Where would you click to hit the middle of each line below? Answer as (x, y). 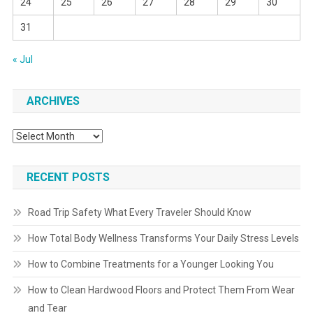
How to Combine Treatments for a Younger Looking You (151, 264)
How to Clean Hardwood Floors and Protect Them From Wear (161, 290)
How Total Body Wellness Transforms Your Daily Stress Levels (163, 238)
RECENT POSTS (68, 177)
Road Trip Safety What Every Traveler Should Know (139, 212)
